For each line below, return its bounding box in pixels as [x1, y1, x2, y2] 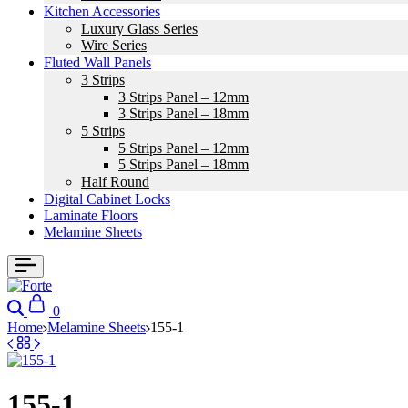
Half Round [81, 174, 149, 189]
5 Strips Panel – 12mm [118, 140, 249, 156]
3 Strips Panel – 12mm [118, 89, 249, 105]
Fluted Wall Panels [44, 55, 151, 70]
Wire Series [81, 37, 147, 53]
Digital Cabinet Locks [44, 191, 170, 207]
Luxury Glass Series [81, 21, 198, 36]
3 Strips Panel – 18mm [118, 106, 249, 121]
